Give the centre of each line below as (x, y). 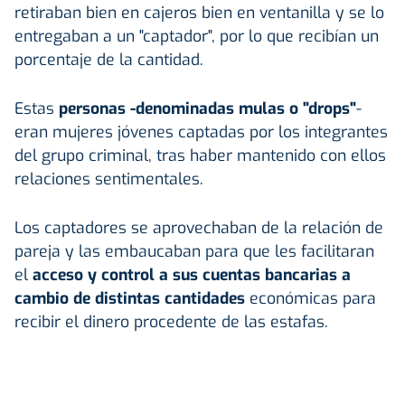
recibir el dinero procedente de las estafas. (171, 321)
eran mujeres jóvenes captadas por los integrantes (201, 132)
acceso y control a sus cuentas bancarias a (192, 274)
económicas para (313, 298)
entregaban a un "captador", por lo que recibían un (197, 36)
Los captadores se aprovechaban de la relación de (199, 227)
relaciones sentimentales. (109, 179)
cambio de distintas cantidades (132, 298)
